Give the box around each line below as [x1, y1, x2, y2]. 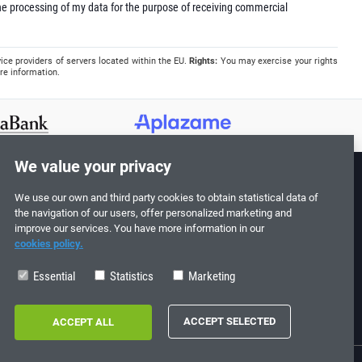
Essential [31, 269, 75, 284]
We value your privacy [15, 157, 171, 176]
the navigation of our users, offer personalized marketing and [15, 207, 292, 219]
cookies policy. [15, 238, 83, 250]
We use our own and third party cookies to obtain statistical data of [15, 192, 318, 204]
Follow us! [135, 196, 194, 212]
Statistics [107, 269, 154, 284]
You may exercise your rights [217, 56, 339, 66]
